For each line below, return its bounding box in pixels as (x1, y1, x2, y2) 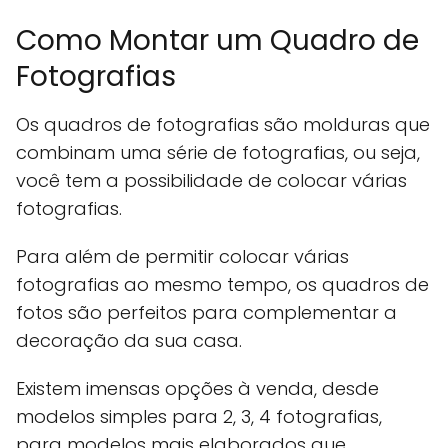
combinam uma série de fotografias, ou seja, (16, 140, 420, 166)
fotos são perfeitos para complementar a (16, 300, 397, 326)
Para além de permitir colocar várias (16, 244, 349, 270)
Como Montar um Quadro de (16, 21, 419, 61)
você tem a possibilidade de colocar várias (16, 168, 407, 194)
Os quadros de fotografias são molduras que (16, 112, 430, 138)
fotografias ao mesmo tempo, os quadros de (16, 272, 429, 298)
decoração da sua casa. (16, 328, 242, 354)
